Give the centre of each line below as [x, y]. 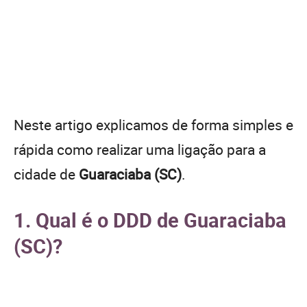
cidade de [46, 174]
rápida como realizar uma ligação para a [140, 149]
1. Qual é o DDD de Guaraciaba [150, 219]
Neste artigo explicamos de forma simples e [153, 124]
